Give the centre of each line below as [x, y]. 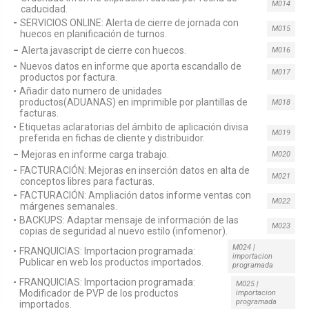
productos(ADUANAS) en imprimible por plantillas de [134, 102]
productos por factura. [69, 77]
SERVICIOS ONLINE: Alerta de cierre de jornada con [129, 23]
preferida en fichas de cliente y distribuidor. [112, 138]
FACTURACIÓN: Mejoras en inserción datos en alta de [134, 170]
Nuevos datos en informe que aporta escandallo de [131, 66]
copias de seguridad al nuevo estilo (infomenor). [124, 231]
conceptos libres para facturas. [87, 181]
